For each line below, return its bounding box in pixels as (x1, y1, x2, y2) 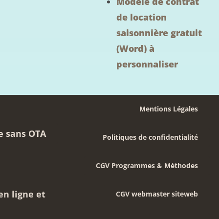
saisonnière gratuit (116, 26, 202, 39)
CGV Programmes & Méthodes (95, 160, 198, 170)
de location (116, 11, 167, 23)
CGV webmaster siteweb (115, 189, 198, 198)
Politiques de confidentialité (102, 132, 198, 142)
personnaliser (116, 58, 178, 70)
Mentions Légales (139, 104, 198, 113)
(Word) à (116, 42, 154, 54)
